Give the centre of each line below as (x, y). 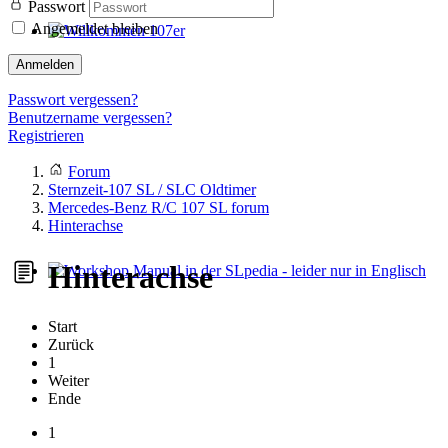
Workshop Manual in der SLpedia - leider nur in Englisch (229, 288)
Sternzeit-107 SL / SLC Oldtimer (152, 189)
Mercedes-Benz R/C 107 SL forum (158, 207)
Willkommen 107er (108, 48)
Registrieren (46, 135)
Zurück (71, 344)
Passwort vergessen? (73, 99)
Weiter (68, 380)
